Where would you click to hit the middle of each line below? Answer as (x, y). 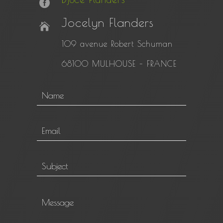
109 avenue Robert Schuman (117, 44)
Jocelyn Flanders (108, 22)
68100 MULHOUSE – (104, 64)
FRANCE (162, 64)
